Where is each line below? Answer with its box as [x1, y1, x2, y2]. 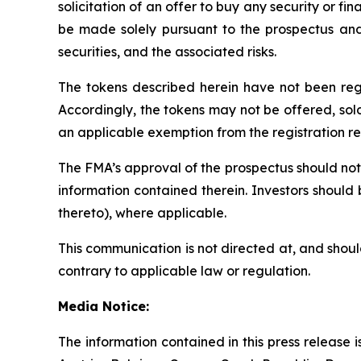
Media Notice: [58, 297, 149, 314]
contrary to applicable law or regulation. [58, 262, 310, 279]
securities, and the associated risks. [58, 43, 276, 60]
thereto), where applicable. [58, 204, 226, 221]
